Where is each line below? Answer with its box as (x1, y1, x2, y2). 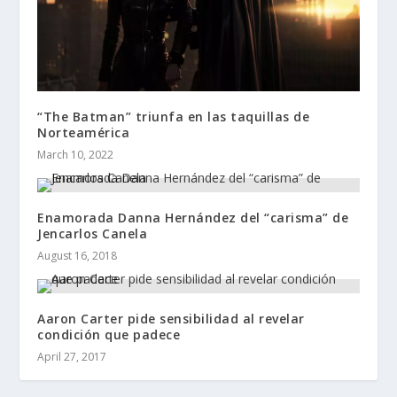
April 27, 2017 (37, 348, 107, 364)
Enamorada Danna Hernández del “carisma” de (37, 208, 349, 226)
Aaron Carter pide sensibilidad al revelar (37, 309, 305, 327)
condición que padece (37, 325, 181, 343)
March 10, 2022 (37, 146, 114, 162)
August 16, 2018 (37, 247, 118, 263)
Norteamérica (37, 123, 130, 141)
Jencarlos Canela (37, 224, 148, 242)
